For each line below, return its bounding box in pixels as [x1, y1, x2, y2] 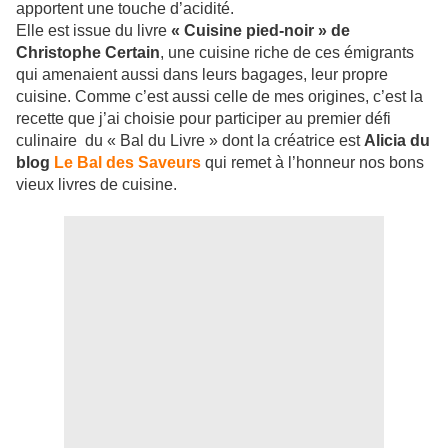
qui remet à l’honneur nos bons [205, 154, 424, 172]
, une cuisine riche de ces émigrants [160, 44, 414, 62]
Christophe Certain [16, 44, 160, 62]
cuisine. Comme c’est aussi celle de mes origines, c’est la [16, 88, 423, 106]
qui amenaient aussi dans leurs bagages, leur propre [16, 66, 388, 84]
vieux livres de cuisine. [16, 176, 181, 194]
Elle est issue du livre [16, 22, 171, 40]
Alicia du [364, 132, 430, 150]
